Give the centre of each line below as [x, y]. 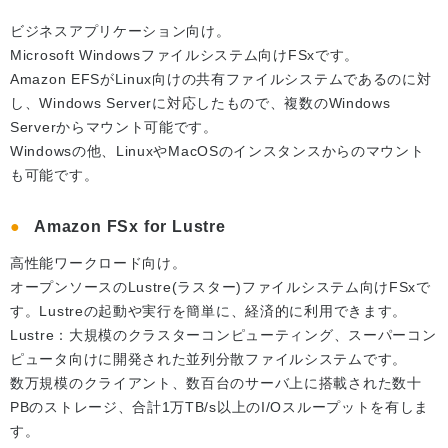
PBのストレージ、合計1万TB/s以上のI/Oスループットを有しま [220, 407]
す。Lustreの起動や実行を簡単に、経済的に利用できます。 [208, 311]
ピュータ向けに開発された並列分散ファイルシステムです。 [208, 359]
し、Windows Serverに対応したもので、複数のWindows [200, 103]
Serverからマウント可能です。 [114, 127]
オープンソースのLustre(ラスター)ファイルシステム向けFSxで [220, 287]
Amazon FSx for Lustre [130, 227]
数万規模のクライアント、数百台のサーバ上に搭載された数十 [216, 383]
